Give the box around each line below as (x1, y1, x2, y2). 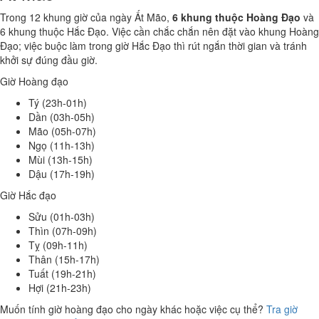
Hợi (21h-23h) (28, 281, 91, 295)
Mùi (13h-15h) (28, 152, 93, 167)
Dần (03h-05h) (28, 110, 95, 124)
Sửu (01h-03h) (28, 209, 95, 224)
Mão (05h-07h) (28, 124, 96, 138)
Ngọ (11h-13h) (28, 138, 95, 152)
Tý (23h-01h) (28, 95, 87, 110)
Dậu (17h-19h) (28, 167, 95, 181)
